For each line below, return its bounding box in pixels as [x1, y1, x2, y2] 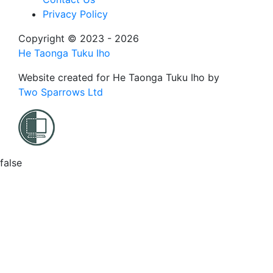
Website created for [18, 71, 113, 84]
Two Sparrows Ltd [18, 86, 103, 99]
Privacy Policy [43, 8, 108, 21]
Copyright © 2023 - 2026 [18, 32, 139, 45]
